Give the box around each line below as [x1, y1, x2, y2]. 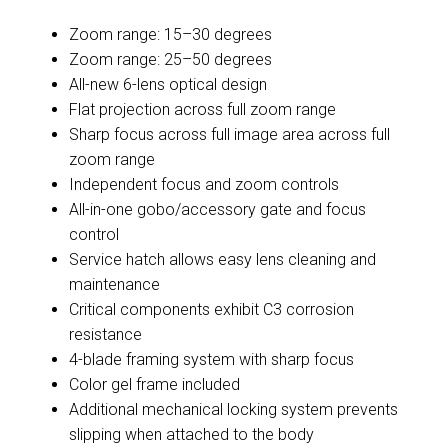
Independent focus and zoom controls [69, 174, 339, 194]
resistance [69, 324, 142, 344]
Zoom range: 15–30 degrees [69, 24, 272, 44]
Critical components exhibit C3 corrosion [69, 299, 354, 319]
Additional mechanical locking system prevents [69, 399, 398, 419]
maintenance [69, 274, 160, 294]
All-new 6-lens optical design [69, 74, 267, 94]
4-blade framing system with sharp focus [69, 349, 354, 369]
